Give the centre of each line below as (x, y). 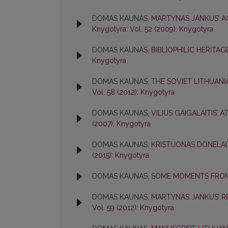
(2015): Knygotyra (121, 155)
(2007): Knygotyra (121, 124)
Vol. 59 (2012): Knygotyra (133, 208)
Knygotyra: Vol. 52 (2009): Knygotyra (153, 29)
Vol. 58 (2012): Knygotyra (133, 92)
